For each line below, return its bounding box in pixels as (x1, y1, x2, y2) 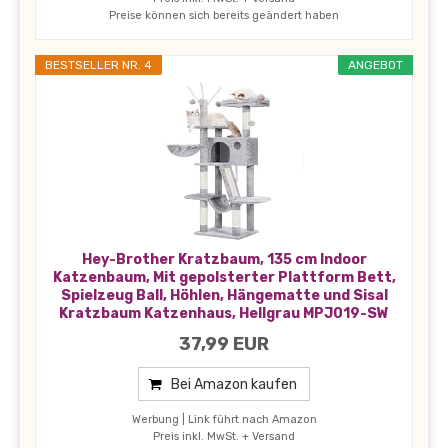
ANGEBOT (348, 58, 403, 73)
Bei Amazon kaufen (171, 376, 297, 394)
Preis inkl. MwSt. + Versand (153, 430, 295, 444)
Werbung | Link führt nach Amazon (131, 413, 317, 427)
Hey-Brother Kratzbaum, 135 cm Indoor (81, 251, 367, 269)
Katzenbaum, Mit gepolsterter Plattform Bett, (52, 269, 396, 287)
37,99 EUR (179, 333, 269, 356)
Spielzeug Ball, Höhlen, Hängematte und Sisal (60, 287, 388, 305)
